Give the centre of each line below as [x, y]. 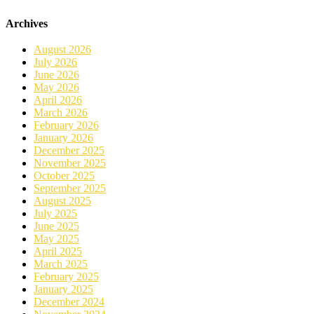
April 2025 [58, 252]
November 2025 [70, 163]
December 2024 [69, 302]
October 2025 [64, 176]
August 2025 [62, 201]
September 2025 [70, 189]
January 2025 [63, 289]
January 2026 [63, 138]
